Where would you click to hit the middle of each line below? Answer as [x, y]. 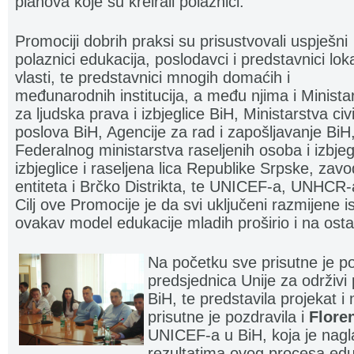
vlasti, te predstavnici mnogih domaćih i [153, 77]
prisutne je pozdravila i [228, 317]
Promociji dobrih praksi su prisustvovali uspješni [181, 41]
